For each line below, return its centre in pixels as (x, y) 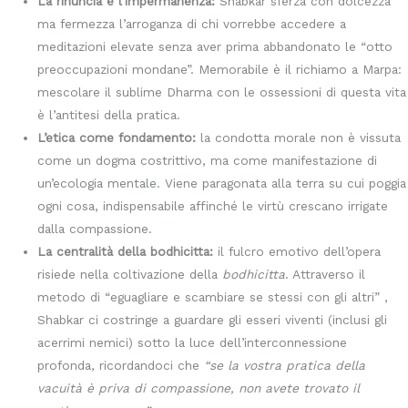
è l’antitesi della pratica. (109, 115)
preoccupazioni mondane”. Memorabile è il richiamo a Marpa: (220, 70)
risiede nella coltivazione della (130, 275)
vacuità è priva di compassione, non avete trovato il (199, 388)
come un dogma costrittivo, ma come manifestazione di (208, 161)
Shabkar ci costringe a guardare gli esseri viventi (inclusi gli (213, 320)
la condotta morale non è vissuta (299, 138)
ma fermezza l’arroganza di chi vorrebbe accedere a (192, 24)
